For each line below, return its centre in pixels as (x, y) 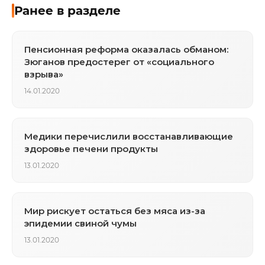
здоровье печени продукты (91, 148)
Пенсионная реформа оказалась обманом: (126, 49)
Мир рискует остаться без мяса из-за (115, 211)
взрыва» (44, 74)
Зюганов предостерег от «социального (119, 62)
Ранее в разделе (67, 10)
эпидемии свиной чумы (80, 223)
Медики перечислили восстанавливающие (129, 136)
